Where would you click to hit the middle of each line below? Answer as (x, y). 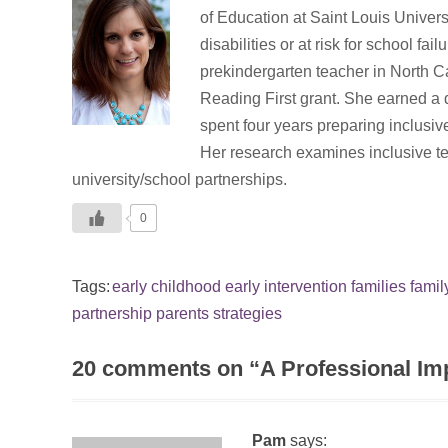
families (378, 286)
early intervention (286, 286)
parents (182, 313)
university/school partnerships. (179, 179)
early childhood (166, 286)
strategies (247, 313)
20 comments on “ (166, 368)
